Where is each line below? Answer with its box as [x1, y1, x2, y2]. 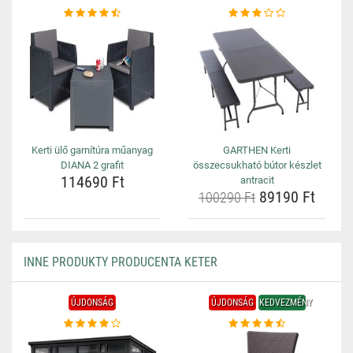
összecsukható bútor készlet [192, 159, 321, 171]
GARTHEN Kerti [223, 144, 291, 156]
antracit [240, 174, 274, 186]
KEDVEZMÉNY [258, 297, 312, 308]
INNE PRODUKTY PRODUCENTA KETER [24, 255, 217, 269]
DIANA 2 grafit [61, 159, 124, 171]
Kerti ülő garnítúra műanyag [32, 144, 153, 156]
